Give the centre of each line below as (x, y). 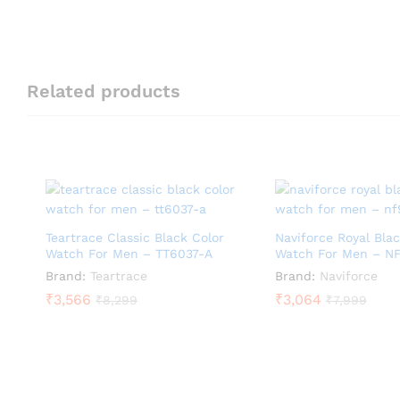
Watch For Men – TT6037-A (129, 254)
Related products (104, 91)
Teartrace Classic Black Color (135, 237)
